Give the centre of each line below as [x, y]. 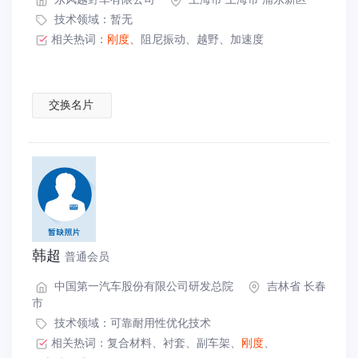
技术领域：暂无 [92, 18]
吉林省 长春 [295, 285]
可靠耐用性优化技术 [161, 322]
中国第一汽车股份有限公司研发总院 [142, 285]
